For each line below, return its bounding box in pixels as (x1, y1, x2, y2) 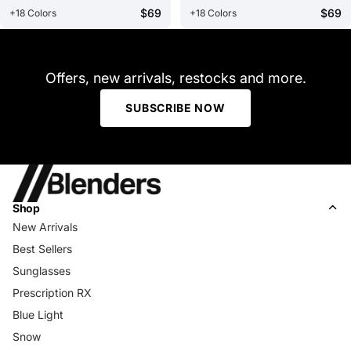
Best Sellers (13, 241, 72, 255)
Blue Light (13, 307, 63, 321)
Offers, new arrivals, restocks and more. (45, 69, 306, 86)
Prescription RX (13, 285, 92, 299)
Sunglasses (13, 263, 71, 277)
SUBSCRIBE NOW (125, 100, 226, 114)
